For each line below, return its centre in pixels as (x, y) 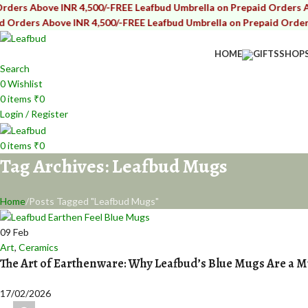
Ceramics (38, 247)
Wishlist (25, 84)
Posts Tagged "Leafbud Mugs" (94, 201)
